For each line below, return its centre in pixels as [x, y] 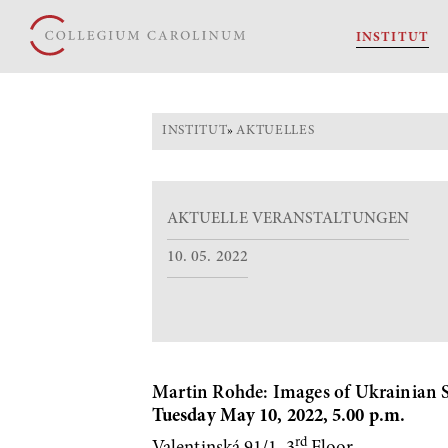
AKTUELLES [275, 130]
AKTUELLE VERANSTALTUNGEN [288, 219]
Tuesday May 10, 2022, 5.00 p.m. [278, 417]
